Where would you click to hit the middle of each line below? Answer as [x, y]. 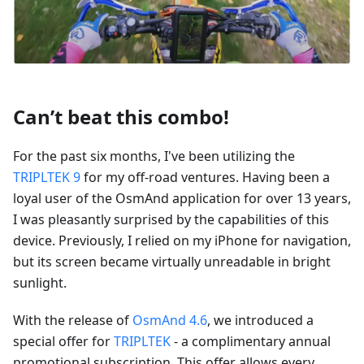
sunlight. [40, 282]
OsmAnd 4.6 [170, 320]
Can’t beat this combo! [121, 116]
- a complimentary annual [251, 341]
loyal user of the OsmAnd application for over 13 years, [182, 198]
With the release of [73, 320]
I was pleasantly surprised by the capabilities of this [171, 219]
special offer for [63, 341]
